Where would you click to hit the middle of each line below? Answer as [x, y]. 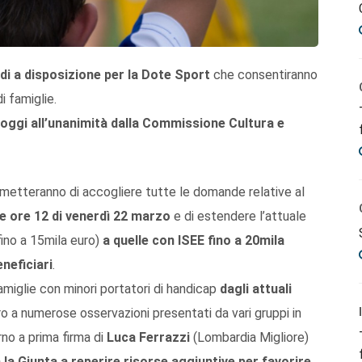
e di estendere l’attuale [238, 216]
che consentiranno [265, 74]
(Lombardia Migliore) [249, 337]
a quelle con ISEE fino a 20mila [194, 240]
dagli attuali [256, 288]
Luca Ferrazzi [148, 337]
